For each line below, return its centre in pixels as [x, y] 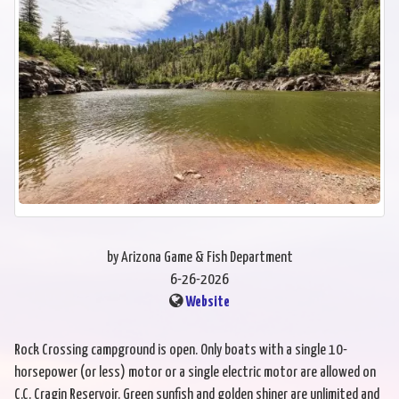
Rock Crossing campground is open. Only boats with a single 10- [181, 351]
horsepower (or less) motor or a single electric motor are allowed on [195, 373]
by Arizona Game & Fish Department [199, 258]
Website [208, 303]
